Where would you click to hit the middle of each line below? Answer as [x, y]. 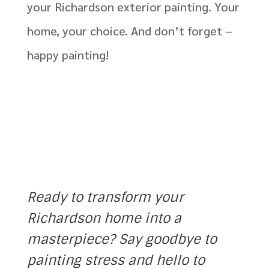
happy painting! [69, 55]
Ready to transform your [105, 198]
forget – [210, 31]
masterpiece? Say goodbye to [122, 240]
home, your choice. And [89, 31]
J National [142, 55]
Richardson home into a [104, 219]
